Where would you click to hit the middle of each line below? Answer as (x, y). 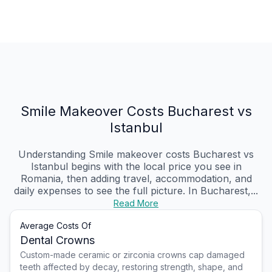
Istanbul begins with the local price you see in (136, 167)
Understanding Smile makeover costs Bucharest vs (136, 155)
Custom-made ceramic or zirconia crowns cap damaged (132, 255)
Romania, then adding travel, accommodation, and (136, 179)
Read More (136, 203)
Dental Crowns (57, 240)
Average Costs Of (56, 226)
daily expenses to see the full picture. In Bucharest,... (136, 191)
